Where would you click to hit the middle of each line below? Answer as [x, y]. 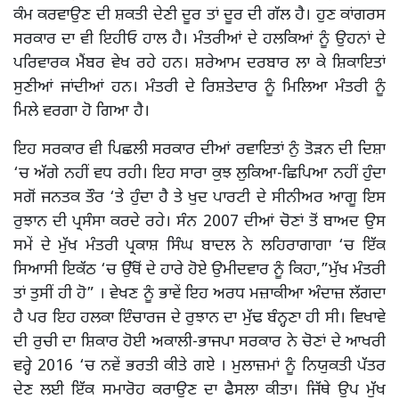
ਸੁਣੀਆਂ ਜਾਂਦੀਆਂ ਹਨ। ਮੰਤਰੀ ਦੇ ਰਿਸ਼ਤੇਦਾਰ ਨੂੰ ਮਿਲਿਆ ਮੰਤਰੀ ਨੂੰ [199, 87]
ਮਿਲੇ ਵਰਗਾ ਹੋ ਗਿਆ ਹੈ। [81, 111]
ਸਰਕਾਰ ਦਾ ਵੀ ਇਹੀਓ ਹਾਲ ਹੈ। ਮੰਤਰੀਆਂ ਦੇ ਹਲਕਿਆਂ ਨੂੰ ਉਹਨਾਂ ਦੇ [199, 39]
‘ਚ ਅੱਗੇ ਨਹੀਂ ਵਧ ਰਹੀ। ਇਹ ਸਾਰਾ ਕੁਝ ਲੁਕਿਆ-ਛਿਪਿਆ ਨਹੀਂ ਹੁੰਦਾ [199, 174]
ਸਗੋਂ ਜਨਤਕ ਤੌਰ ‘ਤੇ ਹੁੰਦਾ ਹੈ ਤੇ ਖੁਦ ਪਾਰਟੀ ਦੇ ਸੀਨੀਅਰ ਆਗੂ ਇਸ [199, 198]
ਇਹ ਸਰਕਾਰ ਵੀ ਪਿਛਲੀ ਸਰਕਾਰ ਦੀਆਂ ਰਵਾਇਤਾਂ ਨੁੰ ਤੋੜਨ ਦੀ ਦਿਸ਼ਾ [199, 150]
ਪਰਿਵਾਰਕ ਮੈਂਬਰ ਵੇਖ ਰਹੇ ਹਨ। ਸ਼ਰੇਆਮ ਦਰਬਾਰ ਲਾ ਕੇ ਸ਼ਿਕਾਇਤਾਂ [199, 63]
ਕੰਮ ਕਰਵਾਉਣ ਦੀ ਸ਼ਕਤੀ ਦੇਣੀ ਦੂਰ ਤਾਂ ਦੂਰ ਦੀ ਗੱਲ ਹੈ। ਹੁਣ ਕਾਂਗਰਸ [199, 15]
